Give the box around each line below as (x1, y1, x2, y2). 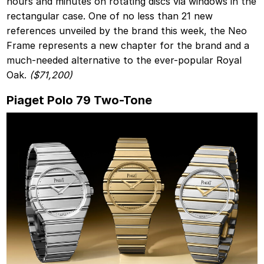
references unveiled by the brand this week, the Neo (6, 24, 247, 37)
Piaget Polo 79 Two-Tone (6, 92, 153, 107)
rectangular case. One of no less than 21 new (6, 9, 213, 22)
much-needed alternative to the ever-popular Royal (6, 54, 242, 66)
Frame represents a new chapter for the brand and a (6, 39, 250, 51)
